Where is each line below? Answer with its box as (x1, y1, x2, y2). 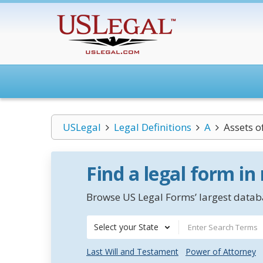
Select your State (94, 221, 159, 232)
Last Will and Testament (86, 246, 178, 257)
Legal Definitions (113, 120, 191, 134)
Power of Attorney (186, 246, 256, 257)
